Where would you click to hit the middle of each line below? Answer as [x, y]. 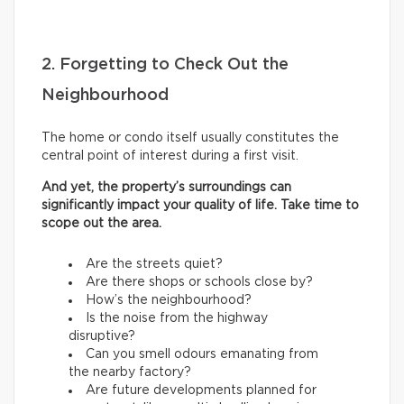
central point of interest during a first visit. [170, 156]
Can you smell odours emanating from [202, 355]
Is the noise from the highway [177, 319]
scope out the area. [101, 224]
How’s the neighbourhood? [169, 301]
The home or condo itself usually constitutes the [190, 138]
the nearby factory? [130, 373]
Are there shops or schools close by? [199, 283]
